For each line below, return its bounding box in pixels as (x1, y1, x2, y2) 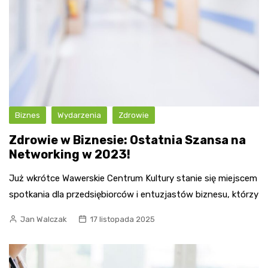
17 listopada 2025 (90, 215, 155, 224)
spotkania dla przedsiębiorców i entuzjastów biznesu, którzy (9, 189, 258, 200)
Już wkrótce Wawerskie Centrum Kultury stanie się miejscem (9, 173, 257, 184)
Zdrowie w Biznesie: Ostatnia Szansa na (9, 133, 246, 148)
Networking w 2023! (9, 147, 130, 162)
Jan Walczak (20, 215, 67, 224)
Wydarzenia (57, 111, 101, 120)
